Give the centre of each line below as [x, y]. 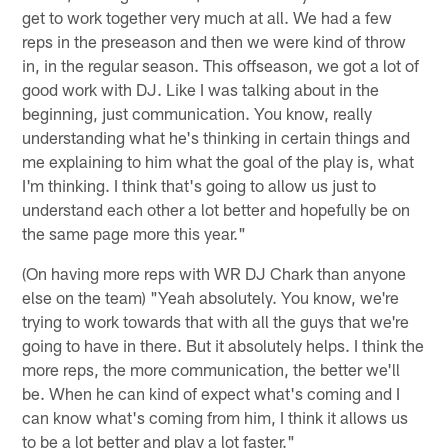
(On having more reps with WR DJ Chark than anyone [214, 272]
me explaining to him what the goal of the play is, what [218, 160]
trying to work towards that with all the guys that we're [216, 320]
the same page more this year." [134, 232]
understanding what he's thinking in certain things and [216, 136]
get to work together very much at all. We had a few [207, 16]
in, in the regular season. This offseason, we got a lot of [221, 64]
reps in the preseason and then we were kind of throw [214, 40]
